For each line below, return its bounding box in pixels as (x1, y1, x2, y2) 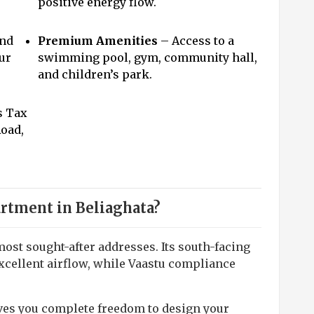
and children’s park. (38, 67, 152, 81)
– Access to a (158, 34, 234, 48)
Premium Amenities (38, 34, 158, 48)
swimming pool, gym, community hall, (38, 50, 257, 64)
